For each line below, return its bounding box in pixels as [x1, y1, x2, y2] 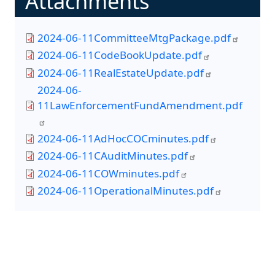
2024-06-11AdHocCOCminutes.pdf [37, 131, 209, 145]
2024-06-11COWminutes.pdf [37, 166, 180, 180]
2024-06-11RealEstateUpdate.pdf [37, 65, 204, 80]
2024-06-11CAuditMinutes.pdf [37, 149, 188, 163]
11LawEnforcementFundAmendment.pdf [37, 98, 243, 113]
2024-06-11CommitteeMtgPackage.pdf [37, 30, 231, 45]
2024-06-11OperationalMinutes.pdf [37, 183, 214, 198]
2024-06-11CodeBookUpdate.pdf [37, 48, 203, 63]
